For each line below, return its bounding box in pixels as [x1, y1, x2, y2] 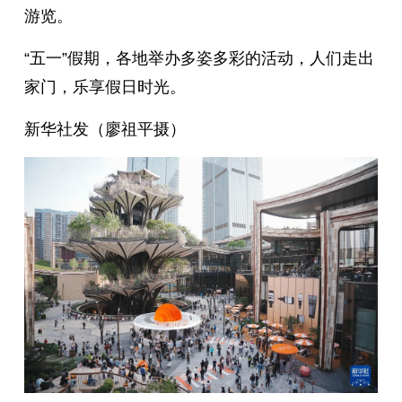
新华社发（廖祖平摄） [23, 119, 186, 138]
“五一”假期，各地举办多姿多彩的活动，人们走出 [23, 48, 374, 67]
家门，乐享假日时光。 [23, 77, 186, 96]
